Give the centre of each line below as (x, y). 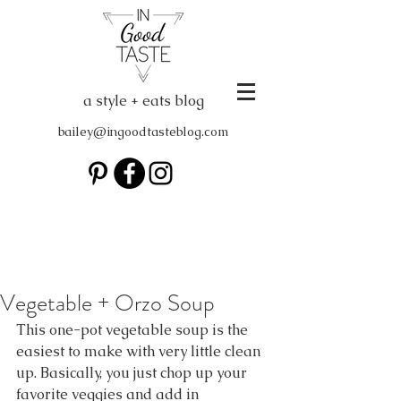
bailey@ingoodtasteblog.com (143, 132)
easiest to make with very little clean (140, 351)
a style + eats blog (143, 101)
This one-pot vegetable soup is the (134, 330)
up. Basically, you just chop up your (133, 373)
